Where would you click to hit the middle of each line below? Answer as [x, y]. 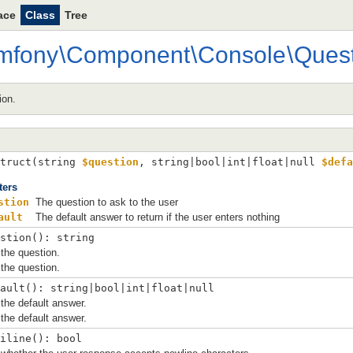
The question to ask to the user [107, 202]
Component [128, 54]
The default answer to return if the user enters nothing [158, 217]
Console [242, 54]
